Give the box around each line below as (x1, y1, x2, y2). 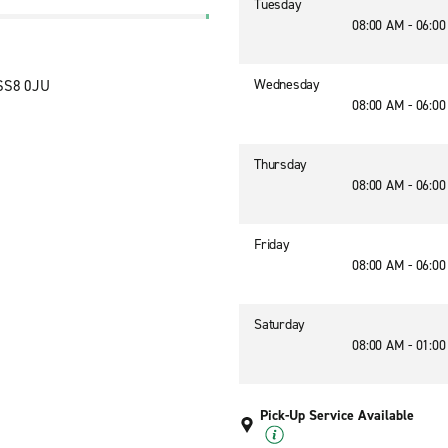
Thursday (254, 155, 307, 174)
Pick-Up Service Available (260, 406, 414, 425)
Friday (254, 235, 290, 254)
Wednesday (254, 75, 320, 94)
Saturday (254, 315, 305, 334)
